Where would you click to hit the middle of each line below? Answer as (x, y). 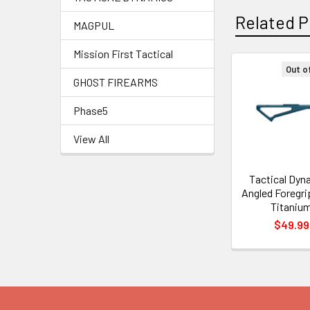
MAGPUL (94, 25)
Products (262, 109)
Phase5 (91, 110)
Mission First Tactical (123, 54)
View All (91, 139)
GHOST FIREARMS (116, 82)
